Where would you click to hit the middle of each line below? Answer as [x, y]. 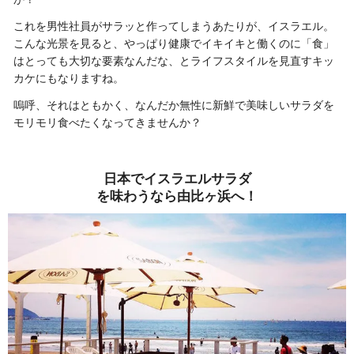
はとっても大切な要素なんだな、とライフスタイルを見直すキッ [174, 60]
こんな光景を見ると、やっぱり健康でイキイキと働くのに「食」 [174, 43]
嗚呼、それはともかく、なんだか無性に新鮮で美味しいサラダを [174, 105]
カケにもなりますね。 [69, 78]
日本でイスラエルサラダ [177, 179]
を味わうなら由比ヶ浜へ [170, 196]
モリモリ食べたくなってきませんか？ [107, 122]
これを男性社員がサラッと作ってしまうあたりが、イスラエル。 [174, 26]
